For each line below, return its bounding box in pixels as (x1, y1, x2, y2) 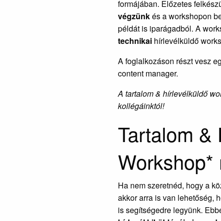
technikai (118, 35, 154, 46)
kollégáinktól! (118, 100, 164, 111)
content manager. (118, 67, 178, 79)
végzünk (118, 10, 150, 22)
